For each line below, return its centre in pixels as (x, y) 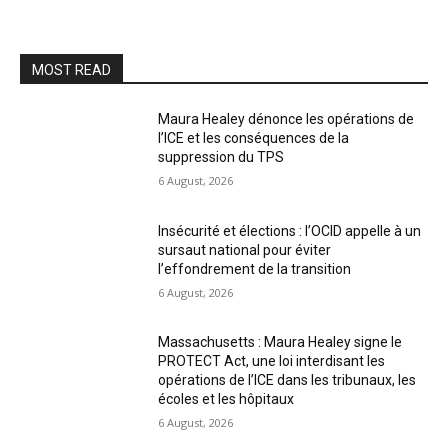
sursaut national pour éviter (245, 249)
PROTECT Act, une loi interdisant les (272, 361)
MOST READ (71, 70)
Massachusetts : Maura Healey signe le (280, 342)
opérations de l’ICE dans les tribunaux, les (287, 380)
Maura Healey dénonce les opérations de (286, 119)
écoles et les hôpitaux (226, 399)
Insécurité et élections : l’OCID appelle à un (290, 230)
